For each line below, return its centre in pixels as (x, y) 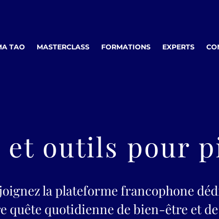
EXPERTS (178, 47)
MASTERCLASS (63, 47)
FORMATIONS (126, 47)
